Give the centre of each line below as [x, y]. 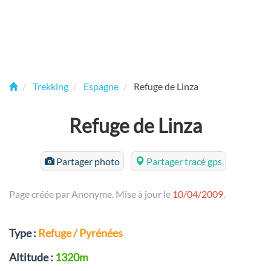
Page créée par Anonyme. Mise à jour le [91, 194]
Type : [24, 233]
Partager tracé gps [183, 161]
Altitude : [32, 257]
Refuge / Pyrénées [80, 233]
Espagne [101, 86]
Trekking [51, 86]
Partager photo [87, 161]
